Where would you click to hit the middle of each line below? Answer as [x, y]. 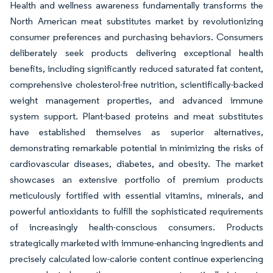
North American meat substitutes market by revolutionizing [136, 21]
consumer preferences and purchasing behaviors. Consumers [136, 37]
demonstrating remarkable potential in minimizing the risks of [136, 148]
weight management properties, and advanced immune [136, 101]
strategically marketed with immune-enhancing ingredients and [136, 243]
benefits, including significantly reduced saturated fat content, [136, 69]
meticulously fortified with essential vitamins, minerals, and [136, 196]
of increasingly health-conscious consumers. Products [136, 227]
